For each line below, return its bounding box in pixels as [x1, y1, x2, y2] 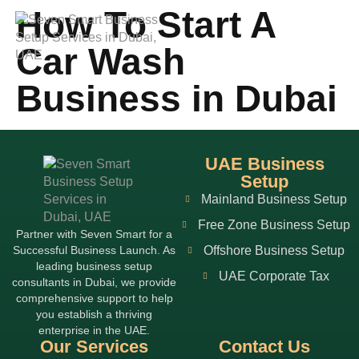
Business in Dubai [16, 78, 337, 119]
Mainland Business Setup [200, 192, 347, 206]
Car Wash [16, 41, 185, 83]
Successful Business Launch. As [13, 244, 176, 256]
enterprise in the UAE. [38, 324, 151, 337]
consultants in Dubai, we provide [12, 276, 177, 288]
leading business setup [36, 260, 153, 272]
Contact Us [219, 337, 311, 357]
